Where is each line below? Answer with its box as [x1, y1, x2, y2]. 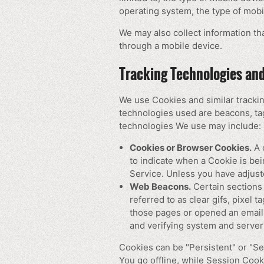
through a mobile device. [119, 39, 222, 51]
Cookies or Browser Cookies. [130, 142, 252, 154]
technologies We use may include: [119, 120, 261, 132]
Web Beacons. [130, 181, 191, 193]
